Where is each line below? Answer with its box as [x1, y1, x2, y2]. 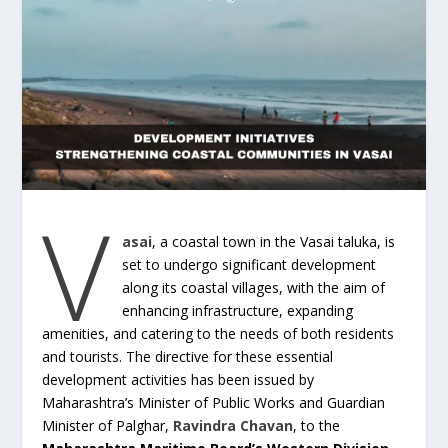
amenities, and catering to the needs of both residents [42, 323, 395, 343]
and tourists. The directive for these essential [42, 346, 334, 366]
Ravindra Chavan [173, 415, 294, 435]
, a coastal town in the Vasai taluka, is [152, 231, 396, 251]
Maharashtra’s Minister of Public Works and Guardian [42, 392, 386, 412]
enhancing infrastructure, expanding [122, 300, 354, 320]
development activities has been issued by [42, 369, 315, 389]
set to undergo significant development [122, 254, 377, 274]
